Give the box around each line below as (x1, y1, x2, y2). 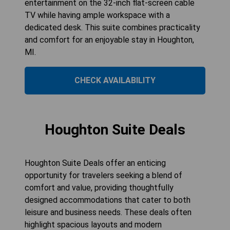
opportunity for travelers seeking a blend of (25, 170, 182, 180)
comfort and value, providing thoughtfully (25, 182, 174, 193)
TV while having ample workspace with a (25, 10, 170, 20)
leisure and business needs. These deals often (25, 207, 191, 217)
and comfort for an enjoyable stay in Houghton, (25, 34, 194, 45)
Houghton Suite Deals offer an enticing (25, 158, 166, 168)
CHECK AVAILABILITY (74, 75, 156, 85)
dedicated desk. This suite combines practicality (25, 22, 200, 32)
